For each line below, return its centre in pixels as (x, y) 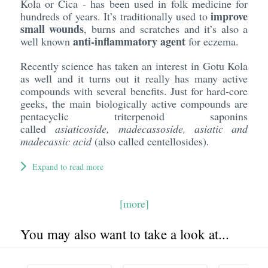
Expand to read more (68, 167)
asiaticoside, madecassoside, (125, 129)
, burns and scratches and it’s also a (166, 29)
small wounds (52, 29)
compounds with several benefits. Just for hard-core (134, 91)
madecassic (45, 141)
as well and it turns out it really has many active (134, 78)
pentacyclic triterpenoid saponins (134, 116)
